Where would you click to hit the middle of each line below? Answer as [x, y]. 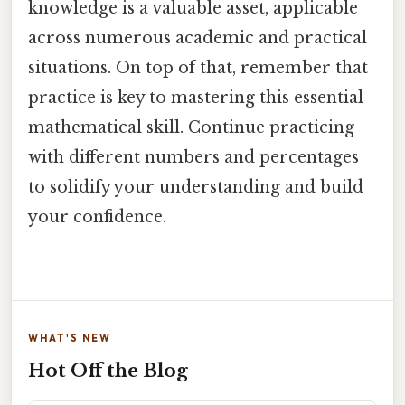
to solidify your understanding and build [196, 188]
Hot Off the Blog [108, 370]
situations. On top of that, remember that [198, 68]
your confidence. [97, 217]
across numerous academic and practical [198, 38]
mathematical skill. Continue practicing [191, 128]
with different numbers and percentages [193, 158]
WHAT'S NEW [70, 338]
